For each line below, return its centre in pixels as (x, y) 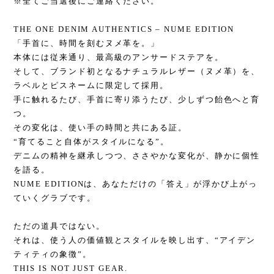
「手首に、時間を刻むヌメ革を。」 (87, 43)
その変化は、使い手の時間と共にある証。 (100, 128)
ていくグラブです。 (55, 198)
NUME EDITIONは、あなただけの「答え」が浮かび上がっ (135, 184)
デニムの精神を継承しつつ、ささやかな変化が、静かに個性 (137, 156)
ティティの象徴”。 (53, 254)
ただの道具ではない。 (59, 226)
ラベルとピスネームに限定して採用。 (91, 85)
